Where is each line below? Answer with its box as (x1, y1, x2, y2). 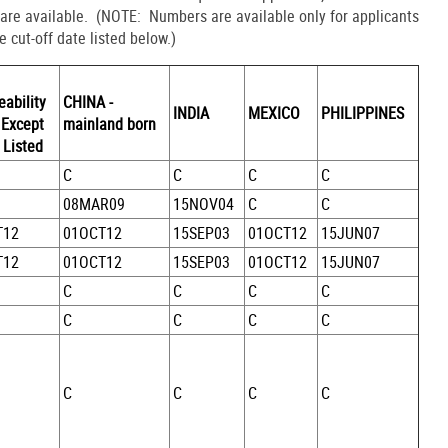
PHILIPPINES (321, 101, 405, 124)
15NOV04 (173, 192, 235, 215)
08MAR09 (63, 192, 126, 215)
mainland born (63, 112, 157, 135)
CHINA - (63, 90, 114, 113)
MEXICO (248, 101, 301, 124)
